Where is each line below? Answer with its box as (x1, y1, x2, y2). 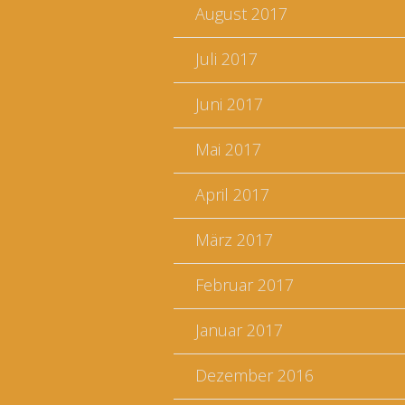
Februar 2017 (195, 274, 294, 296)
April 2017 (195, 184, 269, 205)
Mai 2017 (195, 138, 261, 160)
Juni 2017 (195, 93, 263, 115)
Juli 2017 (195, 48, 258, 70)
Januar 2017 (195, 319, 283, 341)
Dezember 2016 (195, 364, 314, 386)
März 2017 (195, 229, 273, 250)
